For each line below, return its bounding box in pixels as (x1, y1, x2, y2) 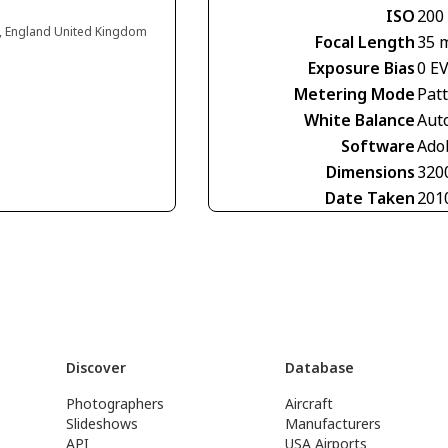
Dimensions (326, 161, 415, 184)
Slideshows (65, 414, 138, 434)
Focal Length (315, 31, 415, 54)
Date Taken (325, 187, 415, 210)
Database (285, 358, 355, 378)
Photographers (65, 394, 164, 414)
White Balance (304, 109, 415, 132)
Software (341, 135, 415, 158)
